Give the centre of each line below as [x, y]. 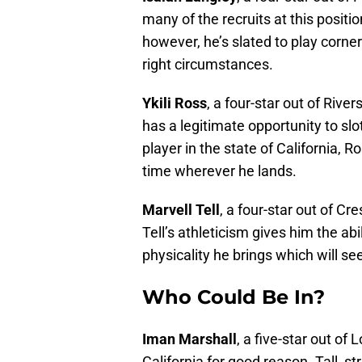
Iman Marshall [189, 339]
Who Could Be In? [234, 297]
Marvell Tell [181, 210]
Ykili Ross [175, 103]
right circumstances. [208, 65]
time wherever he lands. [219, 171]
